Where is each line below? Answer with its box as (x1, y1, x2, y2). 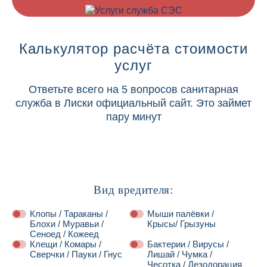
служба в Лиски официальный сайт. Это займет (15, 97, 252, 109)
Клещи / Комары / (30, 239, 101, 249)
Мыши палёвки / (147, 209, 214, 219)
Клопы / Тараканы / (30, 209, 108, 219)
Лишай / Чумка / (147, 249, 212, 259)
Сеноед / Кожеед (30, 229, 99, 239)
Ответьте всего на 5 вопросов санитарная (29, 83, 238, 95)
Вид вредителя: (94, 184, 173, 196)
